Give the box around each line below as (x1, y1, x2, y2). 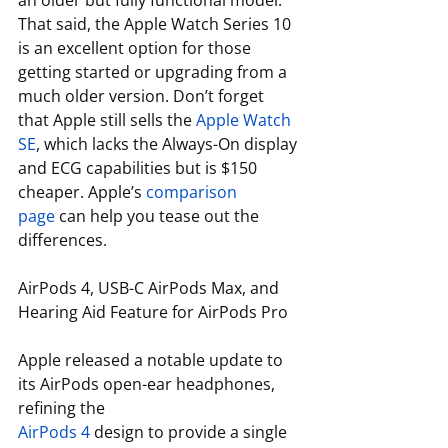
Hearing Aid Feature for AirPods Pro (18, 301, 288, 324)
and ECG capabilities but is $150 (18, 157, 261, 180)
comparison (146, 181, 241, 204)
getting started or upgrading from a (18, 61, 291, 84)
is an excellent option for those (18, 37, 255, 60)
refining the (18, 397, 109, 420)
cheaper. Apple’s (18, 181, 146, 204)
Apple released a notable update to (18, 349, 287, 372)
